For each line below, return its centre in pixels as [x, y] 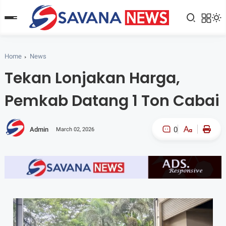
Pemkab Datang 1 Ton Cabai [112, 101]
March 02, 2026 [75, 129]
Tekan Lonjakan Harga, [92, 78]
